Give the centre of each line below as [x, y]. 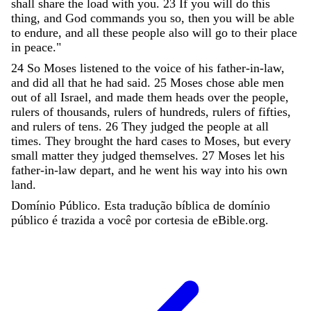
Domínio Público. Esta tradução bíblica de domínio [141, 205]
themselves [167, 155]
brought [94, 141]
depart [95, 170]
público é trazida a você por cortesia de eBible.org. [140, 220]
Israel [74, 97]
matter [58, 155]
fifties [273, 111]
